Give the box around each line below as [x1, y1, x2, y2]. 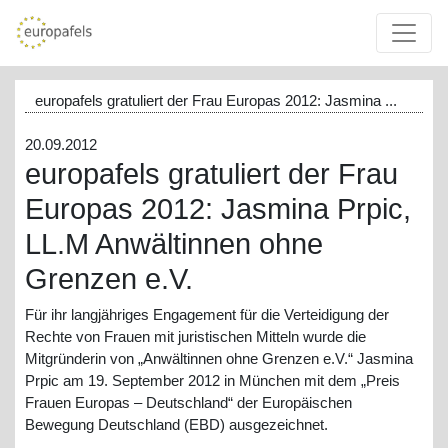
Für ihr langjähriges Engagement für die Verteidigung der [25, 307, 389, 323]
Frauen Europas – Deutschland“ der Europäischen [25, 395, 352, 411]
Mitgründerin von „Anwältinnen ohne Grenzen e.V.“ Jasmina [25, 351, 413, 367]
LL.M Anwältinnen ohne [25, 227, 323, 260]
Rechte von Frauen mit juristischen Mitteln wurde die [25, 329, 366, 345]
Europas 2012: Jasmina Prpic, [25, 192, 411, 225]
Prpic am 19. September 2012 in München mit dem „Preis [25, 373, 400, 389]
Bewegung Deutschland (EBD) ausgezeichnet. [25, 417, 328, 433]
